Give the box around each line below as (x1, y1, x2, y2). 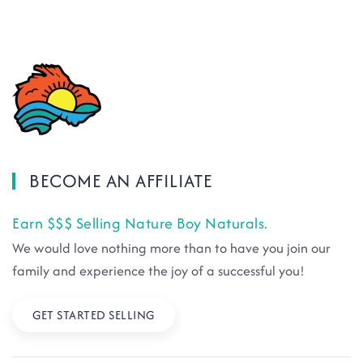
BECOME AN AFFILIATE (24, 168, 213, 194)
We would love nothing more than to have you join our (12, 238, 331, 258)
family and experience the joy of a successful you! (12, 261, 305, 280)
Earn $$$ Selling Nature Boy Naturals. (12, 212, 268, 234)
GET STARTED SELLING (32, 306, 155, 323)
